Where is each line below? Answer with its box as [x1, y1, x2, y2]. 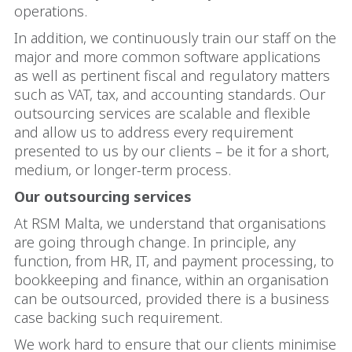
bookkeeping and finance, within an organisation [14, 270, 328, 289]
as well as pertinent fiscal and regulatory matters [14, 66, 330, 85]
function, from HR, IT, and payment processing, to [14, 251, 334, 270]
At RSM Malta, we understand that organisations [14, 214, 326, 233]
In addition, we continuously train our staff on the [14, 28, 336, 47]
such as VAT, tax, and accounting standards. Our [14, 85, 325, 104]
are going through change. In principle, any [14, 233, 295, 251]
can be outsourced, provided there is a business [14, 289, 329, 308]
